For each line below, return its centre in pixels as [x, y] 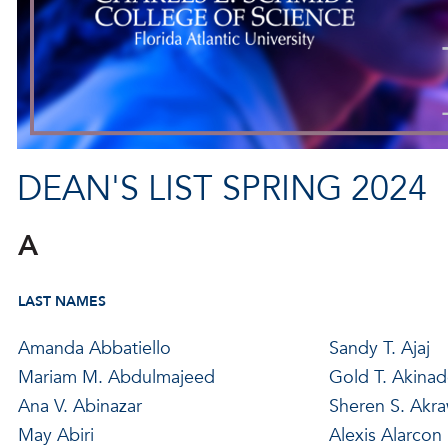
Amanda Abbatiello [94, 348]
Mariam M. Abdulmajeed [116, 377]
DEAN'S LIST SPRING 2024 [221, 188]
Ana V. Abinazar [79, 406]
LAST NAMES [61, 301]
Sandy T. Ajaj [379, 348]
